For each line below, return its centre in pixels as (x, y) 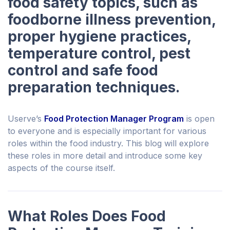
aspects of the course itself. (61, 168)
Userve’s (26, 119)
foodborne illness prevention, (112, 20)
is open (199, 119)
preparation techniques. (94, 88)
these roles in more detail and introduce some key (105, 156)
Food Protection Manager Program (114, 119)
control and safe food (83, 71)
